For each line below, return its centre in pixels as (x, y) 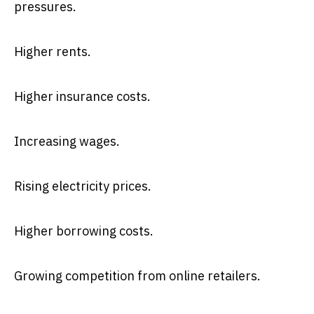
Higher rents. (53, 51)
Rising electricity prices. (83, 186)
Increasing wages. (67, 141)
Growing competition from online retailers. (137, 275)
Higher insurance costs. (82, 96)
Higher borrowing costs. (84, 231)
